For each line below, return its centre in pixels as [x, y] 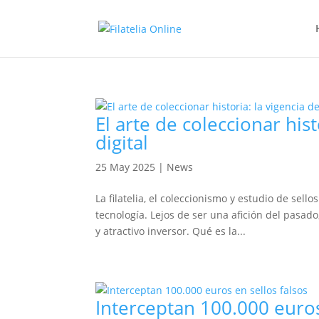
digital [122, 142]
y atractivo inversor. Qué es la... [171, 231]
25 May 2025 [126, 167]
